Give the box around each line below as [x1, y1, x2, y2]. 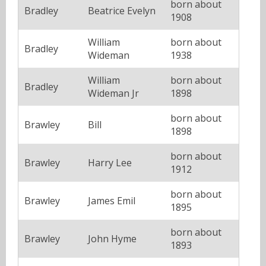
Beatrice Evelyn [88, 4, 156, 17]
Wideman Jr [88, 86, 139, 100]
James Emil [88, 194, 135, 207]
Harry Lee [88, 156, 132, 169]
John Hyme [88, 232, 137, 245]
